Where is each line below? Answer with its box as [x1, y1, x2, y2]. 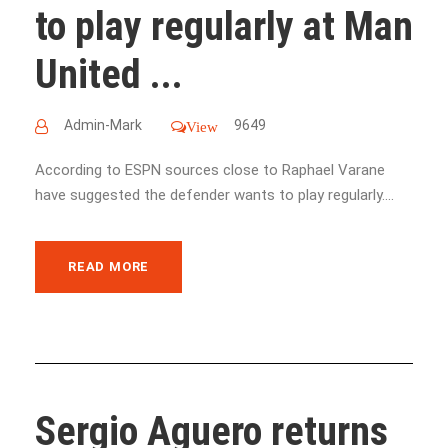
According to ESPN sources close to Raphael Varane [35, 160, 385, 179]
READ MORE [68, 258, 150, 274]
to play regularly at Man [35, 2, 413, 50]
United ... [35, 50, 183, 98]
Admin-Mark [64, 116, 142, 133]
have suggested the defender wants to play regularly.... [35, 185, 394, 204]
